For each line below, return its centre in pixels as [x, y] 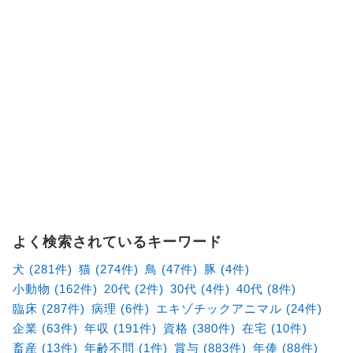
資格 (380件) [199, 328]
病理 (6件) [120, 308]
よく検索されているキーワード [117, 242]
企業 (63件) [45, 328]
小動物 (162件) [55, 288]
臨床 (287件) [48, 308]
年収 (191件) [120, 328]
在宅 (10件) [274, 328]
